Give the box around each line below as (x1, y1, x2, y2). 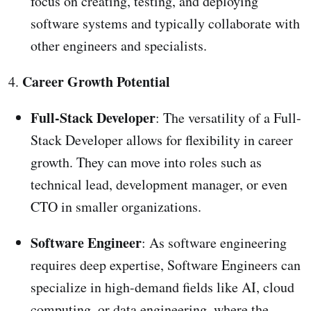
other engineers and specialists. (31, 36, 207, 56)
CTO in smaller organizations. (31, 197, 201, 217)
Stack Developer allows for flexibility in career (31, 131, 293, 150)
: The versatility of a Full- (155, 108, 301, 128)
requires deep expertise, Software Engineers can (31, 255, 301, 275)
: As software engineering (142, 233, 287, 253)
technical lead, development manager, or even (31, 175, 287, 194)
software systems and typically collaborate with (31, 14, 300, 33)
